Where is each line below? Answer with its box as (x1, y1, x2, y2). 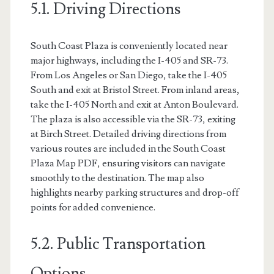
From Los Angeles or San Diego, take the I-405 (30, 68, 227, 81)
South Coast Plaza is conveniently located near (30, 39, 228, 52)
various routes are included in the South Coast (30, 142, 226, 155)
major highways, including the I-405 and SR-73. (30, 54, 228, 67)
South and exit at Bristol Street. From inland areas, (30, 83, 240, 96)
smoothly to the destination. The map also (30, 171, 204, 184)
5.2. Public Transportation (30, 233, 206, 254)
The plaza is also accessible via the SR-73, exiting (30, 113, 235, 125)
